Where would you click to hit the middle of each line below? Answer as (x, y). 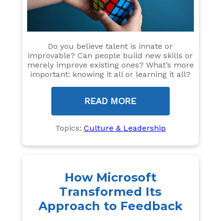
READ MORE (110, 101)
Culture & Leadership (125, 128)
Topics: (69, 128)
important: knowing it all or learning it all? (110, 74)
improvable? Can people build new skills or (110, 56)
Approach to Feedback (110, 206)
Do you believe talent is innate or (110, 46)
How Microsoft (110, 178)
